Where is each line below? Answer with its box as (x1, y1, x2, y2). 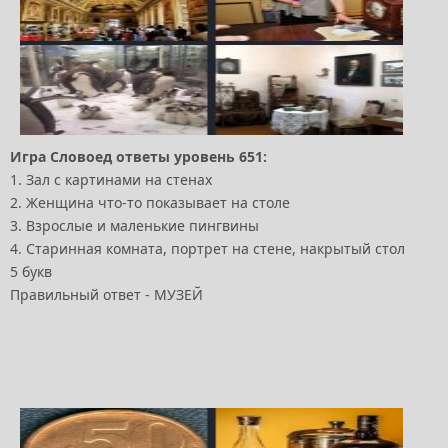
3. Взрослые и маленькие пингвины (10, 216, 259, 236)
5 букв (10, 262, 52, 282)
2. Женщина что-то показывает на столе (10, 193, 290, 213)
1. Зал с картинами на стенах (10, 170, 212, 190)
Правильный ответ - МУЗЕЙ (10, 285, 203, 305)
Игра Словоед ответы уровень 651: (10, 147, 267, 167)
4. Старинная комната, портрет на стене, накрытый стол (10, 239, 405, 259)
